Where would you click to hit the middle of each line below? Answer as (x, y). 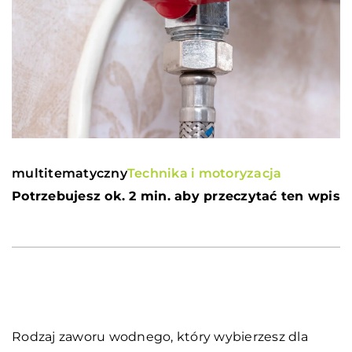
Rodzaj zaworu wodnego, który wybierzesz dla (160, 336)
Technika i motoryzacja (204, 173)
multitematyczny (70, 173)
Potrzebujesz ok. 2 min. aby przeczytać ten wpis (176, 196)
